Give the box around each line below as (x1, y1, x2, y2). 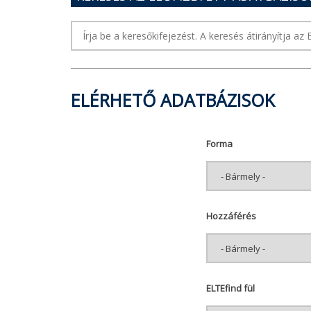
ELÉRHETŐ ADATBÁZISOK (71, 88, 275, 112)
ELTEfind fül (206, 282, 255, 294)
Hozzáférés (206, 210, 256, 222)
